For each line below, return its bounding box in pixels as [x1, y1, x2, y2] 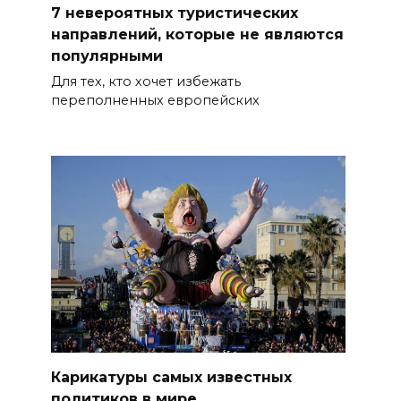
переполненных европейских [50, 91, 260, 108]
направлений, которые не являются [50, 25, 344, 43]
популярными [50, 47, 163, 64]
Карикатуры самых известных [50, 369, 292, 387]
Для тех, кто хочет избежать [50, 73, 241, 90]
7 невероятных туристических [50, 4, 298, 21]
